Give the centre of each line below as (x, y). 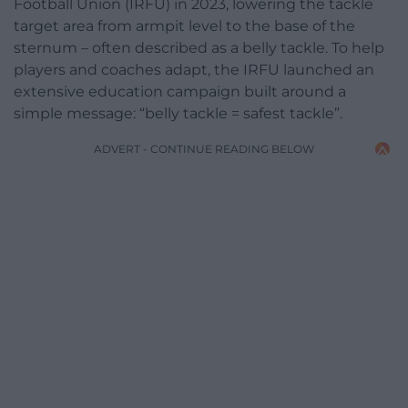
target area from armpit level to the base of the (184, 25)
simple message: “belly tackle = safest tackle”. (178, 113)
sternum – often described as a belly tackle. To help (199, 47)
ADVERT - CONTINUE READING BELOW (204, 148)
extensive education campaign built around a (180, 91)
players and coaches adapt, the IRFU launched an (194, 69)
